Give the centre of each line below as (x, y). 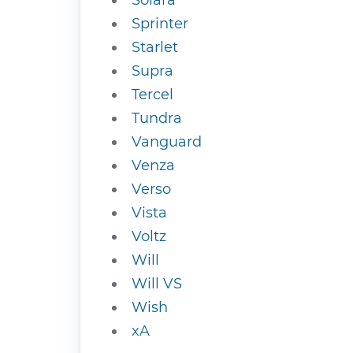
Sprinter (160, 24)
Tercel (152, 95)
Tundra (157, 118)
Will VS (157, 284)
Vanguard (167, 142)
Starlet (155, 47)
